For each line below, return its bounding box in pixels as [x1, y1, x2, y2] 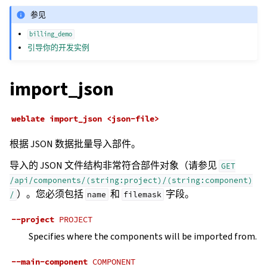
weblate [11, 113, 45, 125]
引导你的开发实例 [27, 42, 90, 53]
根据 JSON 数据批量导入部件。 [10, 138, 141, 151]
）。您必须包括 [16, 188, 85, 201]
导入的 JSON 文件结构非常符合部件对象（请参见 [10, 159, 219, 172]
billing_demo [29, 30, 73, 39]
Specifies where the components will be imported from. [29, 230, 257, 243]
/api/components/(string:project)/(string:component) [10, 175, 253, 186]
